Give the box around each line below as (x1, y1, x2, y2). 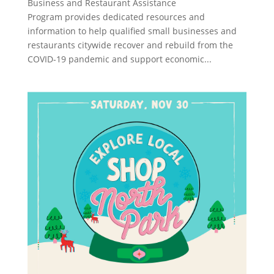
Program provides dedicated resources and (27, 10, 205, 23)
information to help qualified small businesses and (27, 24, 237, 37)
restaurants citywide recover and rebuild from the (27, 39, 233, 51)
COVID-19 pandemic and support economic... (27, 53, 212, 65)
